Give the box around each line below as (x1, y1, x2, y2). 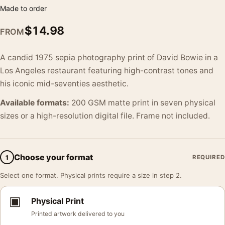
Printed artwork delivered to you (31, 210, 125, 217)
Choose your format (14, 152, 93, 162)
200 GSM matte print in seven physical (69, 98, 215, 107)
